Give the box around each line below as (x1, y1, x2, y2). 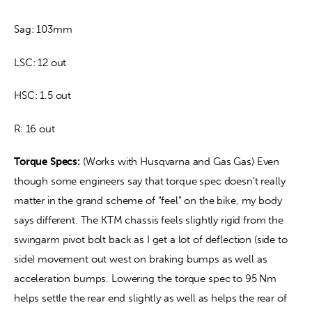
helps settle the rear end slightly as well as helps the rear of (14, 292, 290, 305)
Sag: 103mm (14, 23, 72, 36)
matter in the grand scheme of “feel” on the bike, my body (14, 194, 285, 208)
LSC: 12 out (14, 56, 67, 69)
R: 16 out (14, 122, 55, 135)
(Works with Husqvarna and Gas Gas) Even (80, 155, 282, 169)
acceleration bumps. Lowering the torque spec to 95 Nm (14, 272, 279, 286)
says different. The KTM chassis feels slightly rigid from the (14, 214, 286, 227)
